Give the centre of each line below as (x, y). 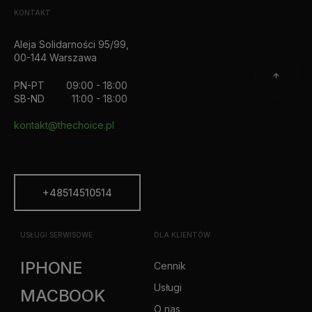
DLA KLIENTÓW (182, 234)
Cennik (170, 265)
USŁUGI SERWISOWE (57, 234)
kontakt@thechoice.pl (64, 125)
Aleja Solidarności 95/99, (71, 44)
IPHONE (52, 267)
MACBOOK (63, 295)
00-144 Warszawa (55, 57)
